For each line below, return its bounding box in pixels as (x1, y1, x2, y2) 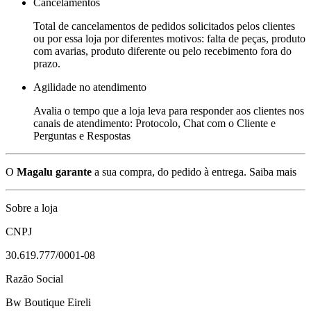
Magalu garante (17, 165, 92, 178)
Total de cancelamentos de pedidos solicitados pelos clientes (33, 19, 295, 32)
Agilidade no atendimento (33, 81, 146, 93)
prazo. (33, 57, 60, 69)
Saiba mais (249, 165, 296, 178)
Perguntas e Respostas (33, 129, 131, 142)
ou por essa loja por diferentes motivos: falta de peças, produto (33, 32, 305, 44)
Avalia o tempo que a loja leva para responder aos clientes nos (33, 104, 304, 117)
